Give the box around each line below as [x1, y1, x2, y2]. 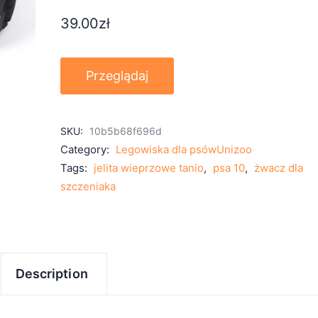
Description [16, 266, 88, 281]
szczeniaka [60, 180, 116, 193]
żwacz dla [254, 161, 304, 175]
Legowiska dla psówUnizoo [116, 143, 253, 156]
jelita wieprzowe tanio [94, 161, 204, 175]
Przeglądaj [86, 68, 149, 83]
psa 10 [213, 161, 246, 175]
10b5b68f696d [89, 125, 163, 137]
